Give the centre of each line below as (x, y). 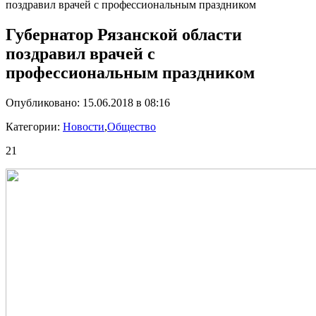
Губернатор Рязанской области (124, 35)
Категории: (34, 127)
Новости (84, 127)
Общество (132, 127)
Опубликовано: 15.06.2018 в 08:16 (88, 103)
